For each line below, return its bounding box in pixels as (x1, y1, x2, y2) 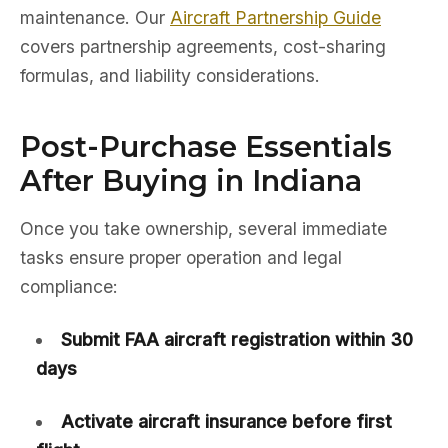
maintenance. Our (20, 7, 170, 28)
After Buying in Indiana (20, 163, 362, 198)
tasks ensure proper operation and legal (20, 247, 342, 268)
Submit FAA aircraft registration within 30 (60, 329, 413, 350)
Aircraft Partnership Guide (170, 7, 381, 28)
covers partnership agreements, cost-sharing (20, 36, 386, 57)
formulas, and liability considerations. (20, 65, 320, 86)
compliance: (20, 276, 118, 297)
